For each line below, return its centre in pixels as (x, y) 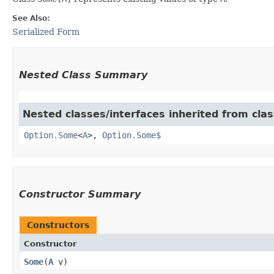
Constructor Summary (80, 194)
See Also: (31, 18)
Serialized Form (46, 31)
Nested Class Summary (83, 75)
